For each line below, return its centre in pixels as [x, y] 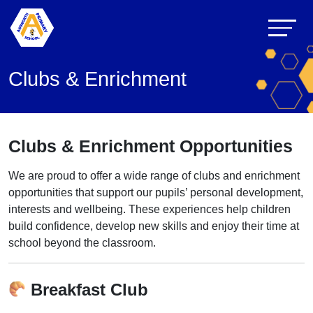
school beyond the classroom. [82, 243]
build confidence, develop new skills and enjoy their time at [154, 226]
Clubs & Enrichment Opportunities [151, 146]
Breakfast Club [87, 290]
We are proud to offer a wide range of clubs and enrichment [154, 176]
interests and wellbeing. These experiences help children [150, 209]
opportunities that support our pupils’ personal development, [156, 192]
